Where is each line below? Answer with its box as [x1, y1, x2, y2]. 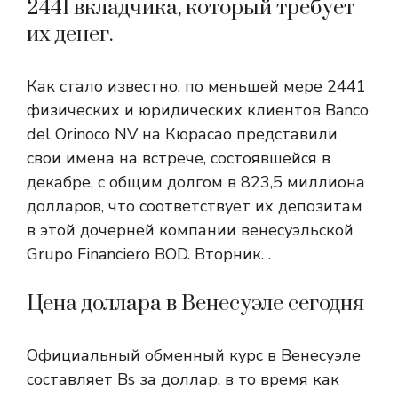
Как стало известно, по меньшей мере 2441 [27, 76, 366, 97]
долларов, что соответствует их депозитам [27, 195, 362, 217]
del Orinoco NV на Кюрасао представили [27, 123, 338, 145]
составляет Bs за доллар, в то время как [27, 369, 339, 390]
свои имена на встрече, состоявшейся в [27, 147, 330, 169]
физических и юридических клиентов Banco [27, 99, 369, 121]
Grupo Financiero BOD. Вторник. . [27, 243, 271, 265]
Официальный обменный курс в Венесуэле [27, 345, 361, 366]
